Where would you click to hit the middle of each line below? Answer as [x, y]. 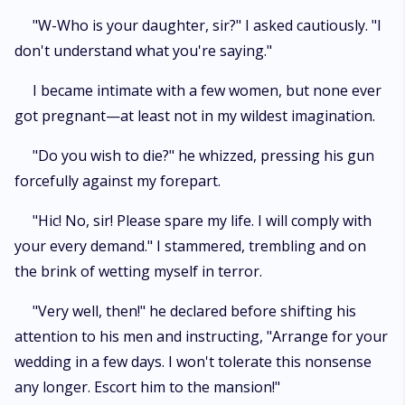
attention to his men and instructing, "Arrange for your [201, 336]
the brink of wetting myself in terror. [138, 271]
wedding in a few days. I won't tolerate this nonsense [193, 362]
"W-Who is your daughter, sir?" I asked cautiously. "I [207, 25]
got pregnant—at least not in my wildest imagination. [195, 116]
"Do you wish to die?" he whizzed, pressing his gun [203, 155]
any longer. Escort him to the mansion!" [147, 387]
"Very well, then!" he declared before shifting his [194, 311]
